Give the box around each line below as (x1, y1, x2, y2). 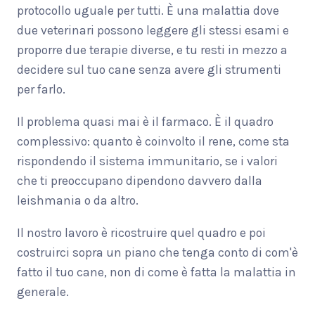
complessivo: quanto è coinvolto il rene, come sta (17, 134, 290, 149)
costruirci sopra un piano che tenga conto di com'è (17, 245, 298, 260)
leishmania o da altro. (17, 193, 139, 208)
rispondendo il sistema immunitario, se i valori (17, 154, 278, 169)
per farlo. (17, 82, 65, 97)
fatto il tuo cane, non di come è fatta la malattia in (17, 265, 296, 280)
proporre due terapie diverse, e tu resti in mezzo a (17, 43, 288, 58)
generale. (17, 285, 69, 300)
